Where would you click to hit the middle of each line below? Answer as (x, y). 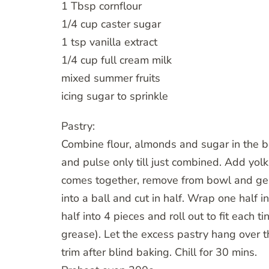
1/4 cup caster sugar (111, 24)
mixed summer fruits (111, 78)
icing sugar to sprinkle (115, 96)
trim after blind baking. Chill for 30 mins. (159, 252)
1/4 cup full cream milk (116, 60)
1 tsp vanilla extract (109, 42)
